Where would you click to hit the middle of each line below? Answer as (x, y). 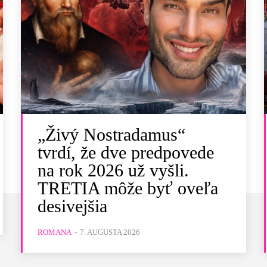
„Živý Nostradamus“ (112, 134)
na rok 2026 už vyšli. (114, 170)
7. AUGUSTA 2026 (110, 232)
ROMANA (55, 232)
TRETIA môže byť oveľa (128, 188)
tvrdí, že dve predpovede (126, 152)
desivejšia (73, 206)
